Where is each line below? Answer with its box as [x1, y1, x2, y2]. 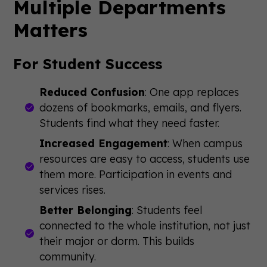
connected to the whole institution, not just [39, 218, 251, 232]
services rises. [39, 182, 106, 196]
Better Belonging [39, 203, 132, 216]
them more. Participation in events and [39, 167, 232, 181]
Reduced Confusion [39, 85, 145, 98]
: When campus [167, 136, 243, 150]
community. [39, 249, 97, 263]
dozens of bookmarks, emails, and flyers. [39, 100, 242, 114]
